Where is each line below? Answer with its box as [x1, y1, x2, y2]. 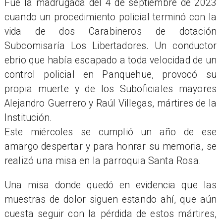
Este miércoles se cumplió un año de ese [4, 126, 217, 138]
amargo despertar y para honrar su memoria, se [4, 141, 217, 153]
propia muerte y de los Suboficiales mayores [4, 83, 217, 95]
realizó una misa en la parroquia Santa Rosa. [4, 155, 201, 167]
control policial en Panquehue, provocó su [4, 69, 217, 81]
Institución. [4, 112, 53, 124]
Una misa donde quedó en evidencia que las [4, 179, 217, 191]
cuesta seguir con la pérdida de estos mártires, [4, 208, 217, 220]
